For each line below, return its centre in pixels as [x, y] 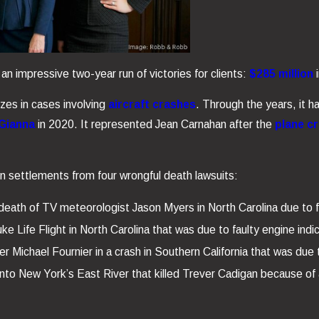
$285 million [281, 73]
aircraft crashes [152, 105]
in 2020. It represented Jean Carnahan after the [155, 125]
